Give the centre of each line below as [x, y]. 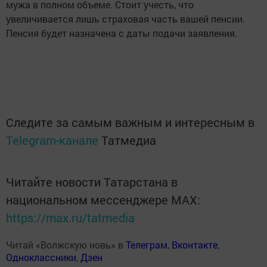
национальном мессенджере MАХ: [103, 199]
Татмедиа [129, 140]
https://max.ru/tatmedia [70, 217]
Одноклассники [41, 257]
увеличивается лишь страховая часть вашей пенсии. [127, 18]
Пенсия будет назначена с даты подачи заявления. [123, 33]
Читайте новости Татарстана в [92, 181]
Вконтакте [195, 244]
